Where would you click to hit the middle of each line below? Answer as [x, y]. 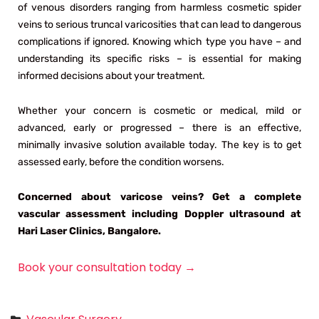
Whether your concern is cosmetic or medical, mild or [159, 110]
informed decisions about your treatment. [111, 75]
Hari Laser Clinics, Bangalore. [89, 231]
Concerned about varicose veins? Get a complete [159, 197]
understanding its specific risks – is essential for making [159, 58]
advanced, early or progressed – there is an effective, [159, 127]
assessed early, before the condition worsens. [121, 162]
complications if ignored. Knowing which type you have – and [159, 41]
